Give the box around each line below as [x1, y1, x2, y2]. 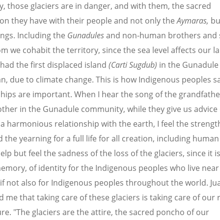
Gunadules [67, 30, 104, 41]
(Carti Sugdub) [109, 59, 157, 71]
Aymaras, [177, 15, 211, 27]
